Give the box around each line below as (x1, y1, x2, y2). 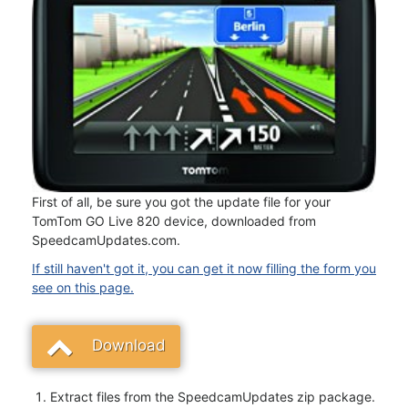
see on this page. (32, 279, 134, 295)
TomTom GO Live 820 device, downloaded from (32, 212, 316, 229)
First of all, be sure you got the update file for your (32, 193, 331, 209)
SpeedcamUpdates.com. (32, 231, 180, 248)
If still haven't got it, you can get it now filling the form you (32, 260, 376, 276)
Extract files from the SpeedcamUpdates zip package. (50, 388, 375, 404)
